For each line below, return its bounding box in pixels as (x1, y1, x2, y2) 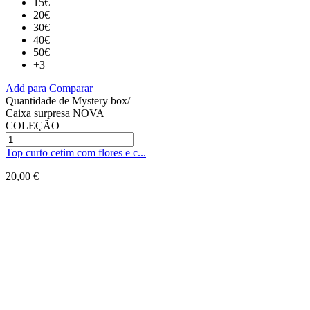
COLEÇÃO (6, 119, 60, 131)
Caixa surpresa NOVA (6, 107, 104, 119)
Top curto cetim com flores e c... (6, 146, 146, 158)
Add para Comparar (6, 82, 93, 94)
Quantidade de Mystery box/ (6, 94, 130, 107)
